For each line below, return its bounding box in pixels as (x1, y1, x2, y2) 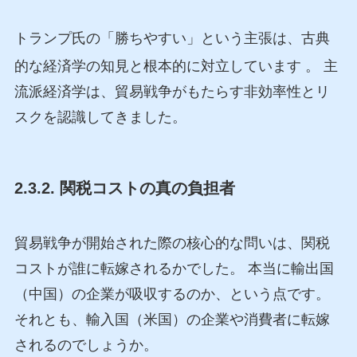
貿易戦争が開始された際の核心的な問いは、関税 (14, 234, 330, 251)
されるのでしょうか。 (14, 336, 158, 353)
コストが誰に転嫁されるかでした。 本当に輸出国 (14, 260, 334, 277)
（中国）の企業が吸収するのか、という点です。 (14, 285, 330, 302)
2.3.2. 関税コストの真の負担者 (14, 178, 235, 197)
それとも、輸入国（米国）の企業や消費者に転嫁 (14, 311, 330, 328)
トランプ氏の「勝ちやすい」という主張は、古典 (14, 30, 330, 47)
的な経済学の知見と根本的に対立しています (14, 58, 305, 75)
